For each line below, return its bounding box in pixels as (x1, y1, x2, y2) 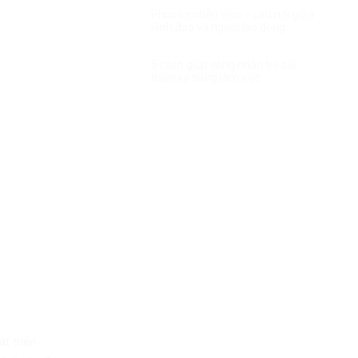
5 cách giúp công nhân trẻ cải (151, 58, 296, 71)
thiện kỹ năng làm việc (151, 70, 261, 84)
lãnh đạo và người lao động (151, 20, 285, 34)
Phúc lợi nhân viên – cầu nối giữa (151, 7, 314, 21)
